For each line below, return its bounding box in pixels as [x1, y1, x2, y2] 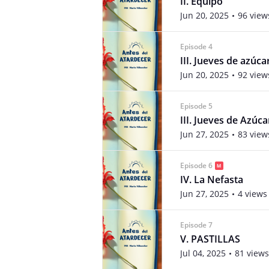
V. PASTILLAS [180, 232, 240, 246]
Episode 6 [180, 160, 213, 171]
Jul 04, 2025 [180, 247, 226, 259]
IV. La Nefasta [180, 173, 243, 186]
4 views [238, 188, 267, 199]
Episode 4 [180, 41, 213, 52]
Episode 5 [180, 101, 213, 111]
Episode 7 [180, 220, 213, 230]
